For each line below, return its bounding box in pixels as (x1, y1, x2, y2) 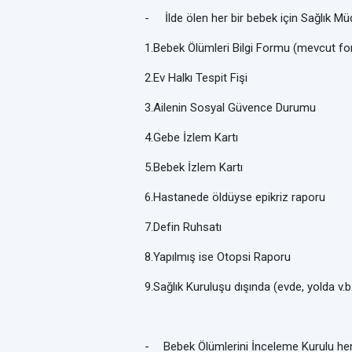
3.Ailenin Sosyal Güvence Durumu (145, 101, 316, 115)
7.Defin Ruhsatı (145, 220, 222, 234)
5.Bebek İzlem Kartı (145, 160, 243, 174)
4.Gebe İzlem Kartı (145, 130, 238, 145)
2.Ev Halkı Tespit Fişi (145, 71, 247, 85)
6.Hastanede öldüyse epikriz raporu (145, 190, 325, 204)
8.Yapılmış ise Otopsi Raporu (145, 250, 291, 264)
